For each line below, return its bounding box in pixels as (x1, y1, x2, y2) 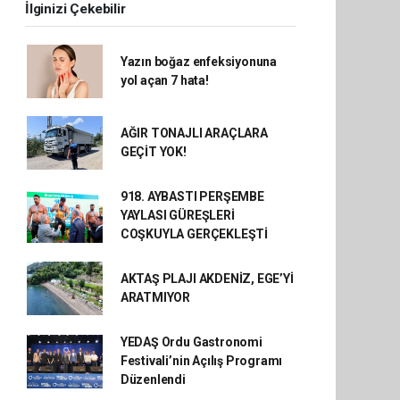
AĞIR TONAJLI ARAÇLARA (120, 126, 268, 140)
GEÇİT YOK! (120, 145, 187, 159)
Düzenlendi (120, 372, 186, 387)
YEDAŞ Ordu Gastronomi (120, 335, 262, 349)
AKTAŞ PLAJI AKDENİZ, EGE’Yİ (120, 271, 294, 286)
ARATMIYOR (120, 290, 191, 304)
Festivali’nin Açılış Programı (120, 354, 283, 368)
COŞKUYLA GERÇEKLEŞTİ (120, 227, 268, 241)
